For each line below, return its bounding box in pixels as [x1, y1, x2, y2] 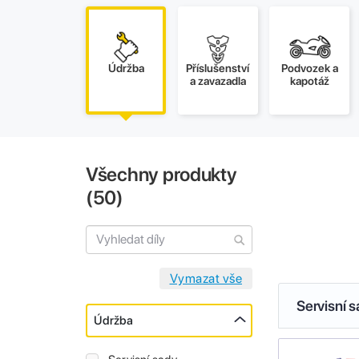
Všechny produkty [86, 163, 237, 187]
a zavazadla [189, 75, 246, 88]
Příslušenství [186, 62, 250, 75]
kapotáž [289, 75, 329, 88]
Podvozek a [280, 62, 338, 75]
